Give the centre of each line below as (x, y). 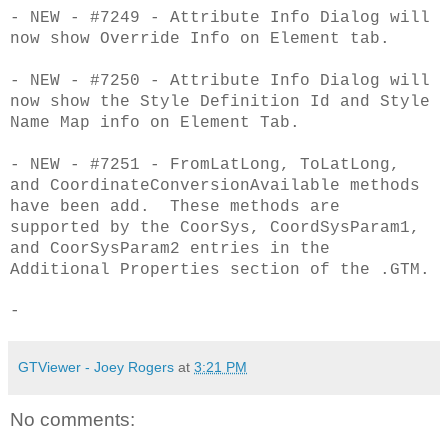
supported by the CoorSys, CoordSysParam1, (215, 227)
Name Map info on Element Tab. (155, 122)
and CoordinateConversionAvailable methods (215, 185)
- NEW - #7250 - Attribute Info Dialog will (220, 80)
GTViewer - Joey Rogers (96, 366)
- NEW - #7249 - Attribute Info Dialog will (220, 17)
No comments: (72, 419)
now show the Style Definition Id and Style (220, 101)
